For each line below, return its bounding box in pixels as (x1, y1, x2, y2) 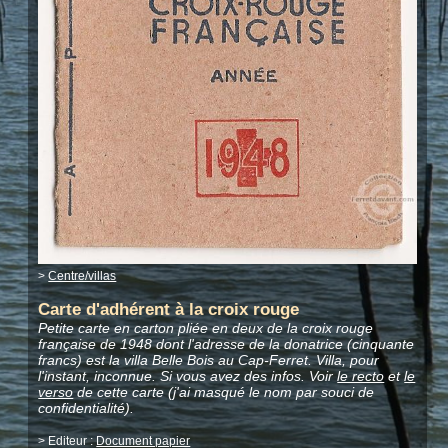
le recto (337, 368, 385, 384)
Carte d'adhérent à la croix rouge (38, 300, 300, 319)
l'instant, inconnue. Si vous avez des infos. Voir (38, 368, 338, 384)
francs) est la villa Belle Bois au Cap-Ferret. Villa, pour (38, 352, 380, 368)
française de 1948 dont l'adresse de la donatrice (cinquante (38, 336, 415, 352)
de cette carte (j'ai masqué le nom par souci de (73, 384, 375, 400)
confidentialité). (38, 400, 135, 416)
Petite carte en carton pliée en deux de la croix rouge (38, 320, 374, 336)
